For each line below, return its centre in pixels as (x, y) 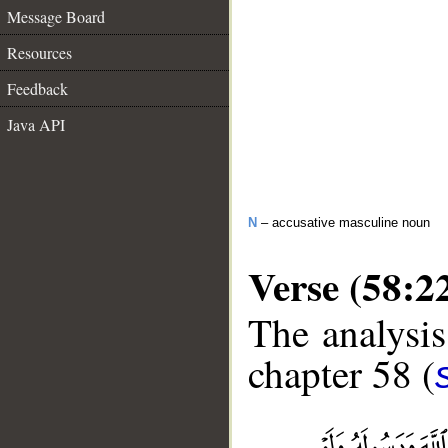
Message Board (56, 16)
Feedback (37, 88)
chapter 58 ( (341, 373)
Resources (39, 52)
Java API (36, 124)
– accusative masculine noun (343, 222)
